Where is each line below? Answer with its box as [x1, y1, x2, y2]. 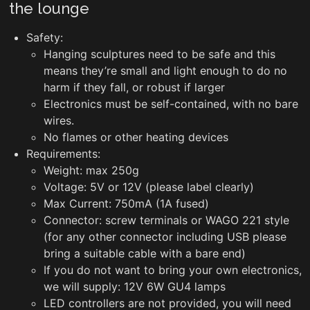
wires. [43, 113, 74, 127]
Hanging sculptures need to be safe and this [43, 46, 275, 61]
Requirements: [26, 146, 100, 161]
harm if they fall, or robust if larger [43, 80, 225, 94]
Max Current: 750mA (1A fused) [43, 196, 209, 210]
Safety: [26, 30, 63, 44]
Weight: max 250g [43, 163, 139, 177]
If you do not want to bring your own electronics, [43, 262, 302, 277]
